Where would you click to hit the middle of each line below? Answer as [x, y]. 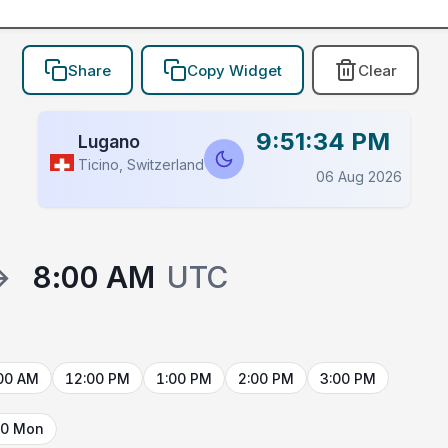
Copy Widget [234, 70]
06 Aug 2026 [359, 177]
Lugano [109, 142]
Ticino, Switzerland [141, 165]
